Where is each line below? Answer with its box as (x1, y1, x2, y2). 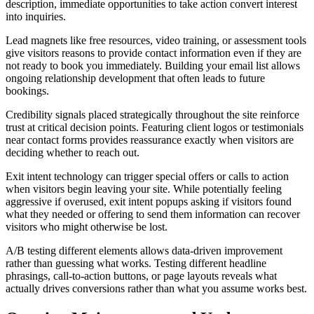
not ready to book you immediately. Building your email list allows (6, 59, 300, 71)
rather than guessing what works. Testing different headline (6, 257, 266, 269)
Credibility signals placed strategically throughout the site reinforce (6, 108, 299, 121)
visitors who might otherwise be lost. (6, 220, 168, 233)
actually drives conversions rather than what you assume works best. (6, 282, 307, 294)
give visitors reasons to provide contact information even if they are (6, 46, 301, 59)
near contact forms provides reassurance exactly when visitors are (6, 133, 294, 146)
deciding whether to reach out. (6, 146, 139, 158)
